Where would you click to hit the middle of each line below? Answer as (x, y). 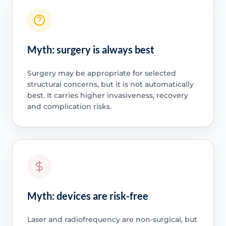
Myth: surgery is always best (91, 49)
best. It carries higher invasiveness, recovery (107, 95)
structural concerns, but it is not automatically (110, 84)
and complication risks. (69, 106)
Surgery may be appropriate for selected (101, 73)
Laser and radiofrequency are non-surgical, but (112, 219)
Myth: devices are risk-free (88, 195)
